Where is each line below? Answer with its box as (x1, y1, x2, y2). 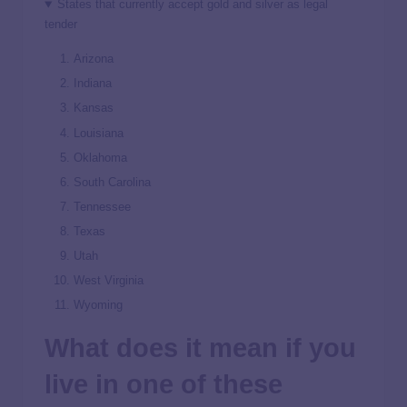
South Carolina (74, 174, 151, 189)
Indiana (74, 76, 112, 91)
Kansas (74, 101, 114, 115)
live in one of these (45, 370, 283, 400)
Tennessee (74, 199, 131, 213)
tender (45, 17, 77, 32)
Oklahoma (74, 150, 127, 164)
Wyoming (74, 298, 123, 313)
